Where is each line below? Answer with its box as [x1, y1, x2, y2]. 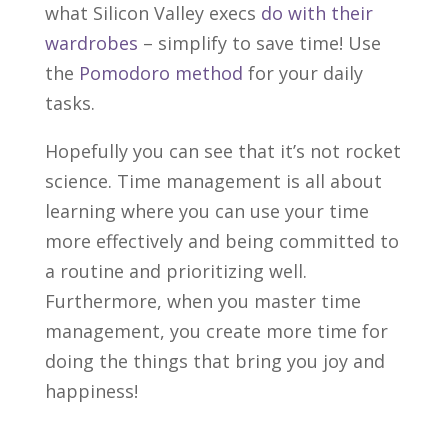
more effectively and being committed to [44, 228, 399, 253]
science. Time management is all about [44, 168, 382, 193]
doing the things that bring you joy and [44, 348, 385, 373]
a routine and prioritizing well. [44, 258, 307, 283]
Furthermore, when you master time [44, 288, 361, 313]
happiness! [44, 378, 138, 403]
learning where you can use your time [44, 198, 369, 223]
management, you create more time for [44, 318, 388, 343]
